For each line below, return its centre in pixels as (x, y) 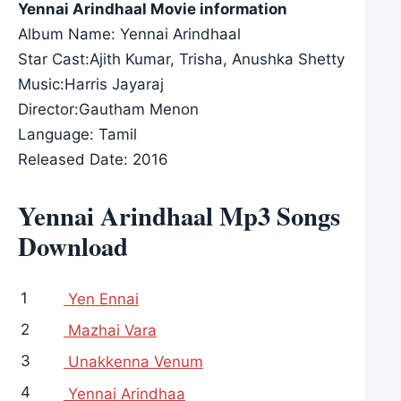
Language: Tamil (77, 135)
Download (73, 247)
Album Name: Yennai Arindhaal (129, 34)
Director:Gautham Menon (108, 110)
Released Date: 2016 (93, 160)
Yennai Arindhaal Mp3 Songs (179, 216)
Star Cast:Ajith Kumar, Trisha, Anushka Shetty (181, 60)
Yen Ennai (101, 299)
